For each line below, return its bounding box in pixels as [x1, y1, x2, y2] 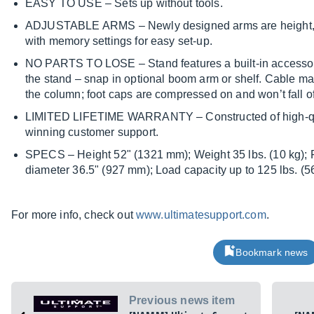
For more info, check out [11, 209, 137, 221]
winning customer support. [25, 126, 159, 139]
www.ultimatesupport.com [136, 209, 266, 221]
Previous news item [129, 294, 235, 307]
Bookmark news [235, 247, 308, 259]
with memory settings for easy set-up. [25, 35, 212, 48]
